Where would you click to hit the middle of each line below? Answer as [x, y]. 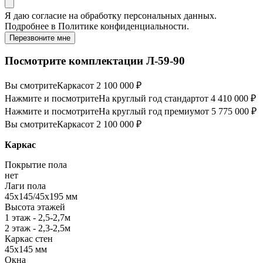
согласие [49, 15]
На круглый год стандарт [149, 99]
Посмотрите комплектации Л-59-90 [95, 61]
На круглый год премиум [149, 112]
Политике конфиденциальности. [124, 26]
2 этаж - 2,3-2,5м [38, 228]
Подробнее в [31, 26]
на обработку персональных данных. [141, 15]
